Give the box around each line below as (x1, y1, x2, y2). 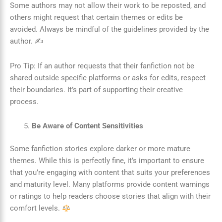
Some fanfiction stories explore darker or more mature (10, 144, 190, 154)
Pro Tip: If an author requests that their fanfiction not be (10, 61, 194, 70)
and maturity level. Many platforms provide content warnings (10, 180, 210, 189)
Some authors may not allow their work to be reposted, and (10, 1, 206, 10)
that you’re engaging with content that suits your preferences (10, 168, 210, 177)
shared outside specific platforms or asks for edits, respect (10, 73, 206, 82)
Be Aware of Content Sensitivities (31, 121, 143, 131)
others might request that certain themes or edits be (10, 13, 183, 22)
